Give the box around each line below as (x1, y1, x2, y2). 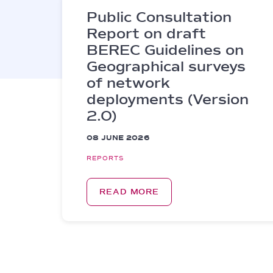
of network (87, 74, 170, 91)
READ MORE (99, 187, 160, 197)
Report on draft (87, 25, 206, 42)
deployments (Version (87, 91, 249, 108)
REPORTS (87, 154, 124, 162)
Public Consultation (87, 9, 232, 26)
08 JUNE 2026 (87, 133, 149, 143)
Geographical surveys (87, 58, 246, 75)
